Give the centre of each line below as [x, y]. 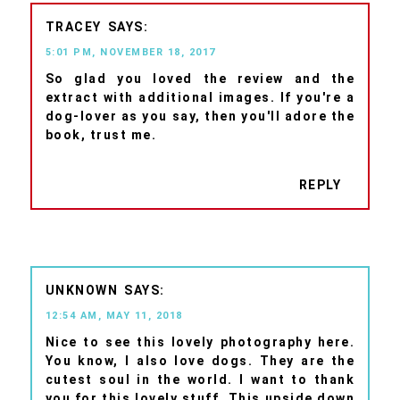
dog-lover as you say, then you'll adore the [200, 117]
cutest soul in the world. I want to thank [200, 380]
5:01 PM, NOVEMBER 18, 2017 [130, 53]
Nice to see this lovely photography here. [200, 342]
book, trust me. [101, 135]
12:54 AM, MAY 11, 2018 [114, 316]
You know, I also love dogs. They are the [200, 361]
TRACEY [73, 27]
